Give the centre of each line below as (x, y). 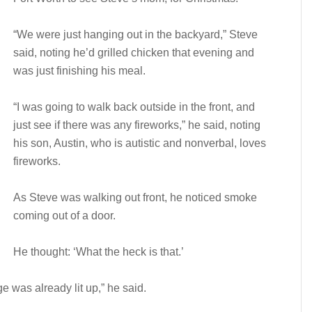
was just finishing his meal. (79, 71)
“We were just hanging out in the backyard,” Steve (135, 34)
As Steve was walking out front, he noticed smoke (135, 197)
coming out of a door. (64, 216)
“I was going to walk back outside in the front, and (134, 107)
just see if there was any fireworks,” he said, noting (137, 125)
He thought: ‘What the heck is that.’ (99, 252)
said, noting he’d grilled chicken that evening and (134, 53)
